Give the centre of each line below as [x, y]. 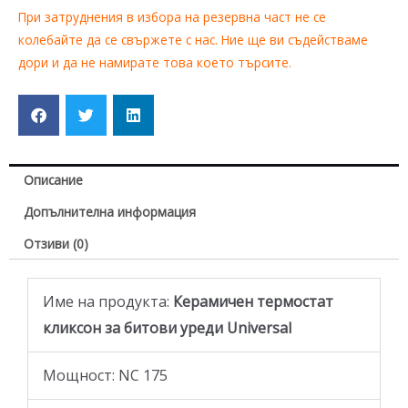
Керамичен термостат [251, 302]
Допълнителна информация [110, 212]
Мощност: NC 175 [105, 376]
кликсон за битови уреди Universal [169, 328]
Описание [54, 180]
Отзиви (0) [56, 244]
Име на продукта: [106, 302]
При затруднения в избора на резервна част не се [172, 16]
